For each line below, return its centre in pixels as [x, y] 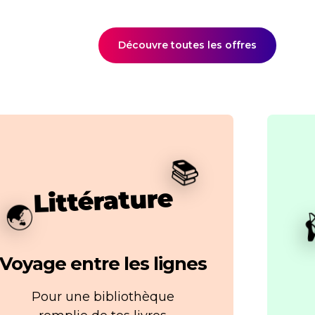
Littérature [103, 201]
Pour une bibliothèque [103, 297]
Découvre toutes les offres [187, 45]
